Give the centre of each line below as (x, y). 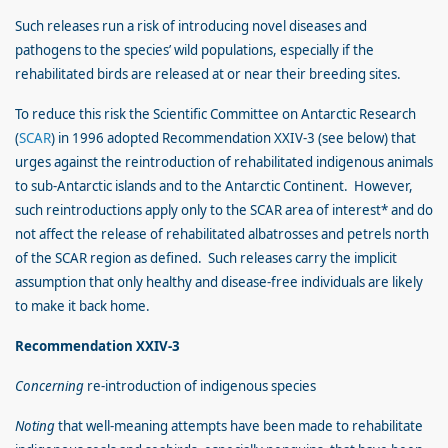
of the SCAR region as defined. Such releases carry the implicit (206, 258)
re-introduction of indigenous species (200, 386)
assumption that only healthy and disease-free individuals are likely (219, 282)
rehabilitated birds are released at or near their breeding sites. (208, 74)
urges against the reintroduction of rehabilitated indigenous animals (224, 162)
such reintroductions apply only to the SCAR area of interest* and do (224, 210)
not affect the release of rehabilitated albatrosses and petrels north (222, 234)
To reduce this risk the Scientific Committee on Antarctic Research (215, 114)
